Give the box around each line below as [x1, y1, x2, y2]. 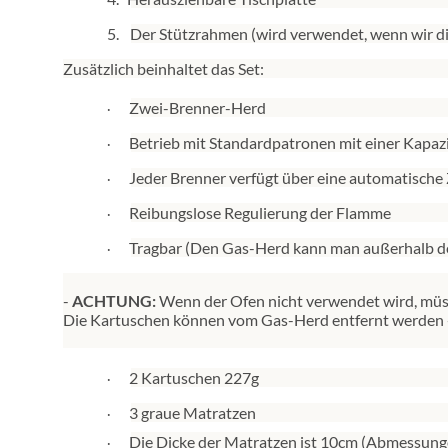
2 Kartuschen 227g [129, 368, 259, 388]
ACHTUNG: [72, 291, 156, 311]
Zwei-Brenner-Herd [129, 98, 269, 118]
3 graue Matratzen [129, 403, 256, 423]
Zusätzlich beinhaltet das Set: [63, 59, 264, 79]
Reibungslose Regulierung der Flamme [129, 203, 391, 223]
